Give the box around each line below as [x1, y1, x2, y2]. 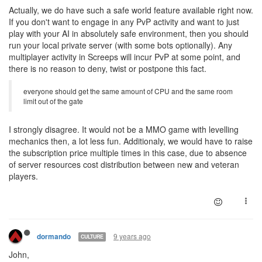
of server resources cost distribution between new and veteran [9, 158, 239, 170]
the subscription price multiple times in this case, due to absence [9, 146, 247, 158]
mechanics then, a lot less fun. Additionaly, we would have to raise [9, 135, 253, 147]
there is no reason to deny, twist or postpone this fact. [9, 62, 206, 74]
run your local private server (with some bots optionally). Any [9, 39, 232, 51]
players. [9, 170, 38, 182]
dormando [37, 231, 71, 242]
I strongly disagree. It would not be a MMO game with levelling [9, 123, 239, 135]
